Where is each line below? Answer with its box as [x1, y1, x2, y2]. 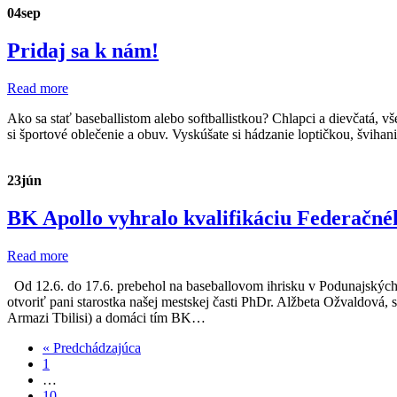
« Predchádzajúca [43, 339, 141, 355]
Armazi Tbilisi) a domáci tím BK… [7, 309, 206, 325]
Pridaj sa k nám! [7, 39, 159, 63]
